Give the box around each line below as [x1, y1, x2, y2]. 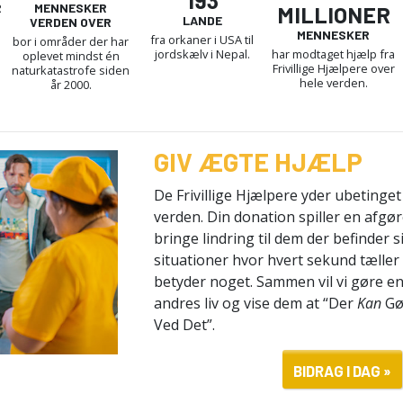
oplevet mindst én [22, 47, 120, 64]
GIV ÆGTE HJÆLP [154, 145, 363, 177]
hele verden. [299, 74, 368, 91]
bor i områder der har [13, 32, 130, 49]
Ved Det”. [154, 314, 215, 335]
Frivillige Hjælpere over [272, 59, 395, 76]
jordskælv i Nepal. [154, 45, 250, 62]
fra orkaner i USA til [150, 31, 255, 48]
